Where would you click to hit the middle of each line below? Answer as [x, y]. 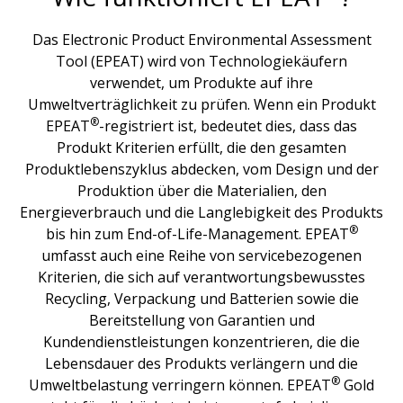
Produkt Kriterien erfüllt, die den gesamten [201, 148]
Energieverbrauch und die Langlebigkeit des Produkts [201, 212]
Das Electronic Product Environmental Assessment [201, 40]
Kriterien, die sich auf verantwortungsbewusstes [201, 277]
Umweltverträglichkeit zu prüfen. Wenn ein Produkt [201, 104]
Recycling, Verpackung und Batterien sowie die [201, 299]
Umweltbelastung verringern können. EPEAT [180, 385]
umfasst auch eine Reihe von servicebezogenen [201, 255]
